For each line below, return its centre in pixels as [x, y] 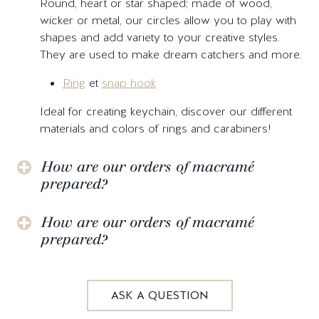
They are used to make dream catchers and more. [171, 54]
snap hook [129, 83]
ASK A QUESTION [159, 295]
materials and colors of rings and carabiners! [156, 128]
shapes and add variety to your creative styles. [160, 37]
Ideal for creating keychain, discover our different [166, 111]
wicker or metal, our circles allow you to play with [168, 20]
